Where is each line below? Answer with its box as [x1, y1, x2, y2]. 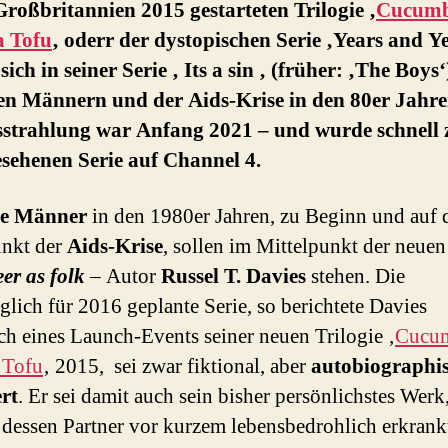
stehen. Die [306, 263, 405, 291]
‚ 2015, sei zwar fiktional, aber [43, 353, 311, 381]
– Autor [85, 263, 161, 291]
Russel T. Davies [161, 263, 306, 291]
